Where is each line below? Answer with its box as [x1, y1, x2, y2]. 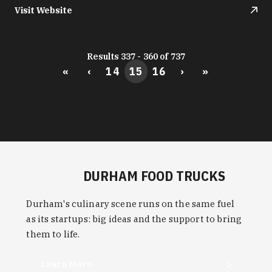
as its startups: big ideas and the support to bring [26, 212, 242, 225]
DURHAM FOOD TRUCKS [83, 166, 226, 185]
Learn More [41, 259, 93, 270]
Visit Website [15, 4, 72, 16]
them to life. [26, 228, 80, 240]
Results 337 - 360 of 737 [86, 50, 186, 62]
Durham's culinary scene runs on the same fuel [26, 197, 235, 209]
